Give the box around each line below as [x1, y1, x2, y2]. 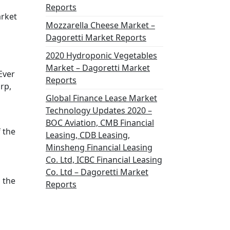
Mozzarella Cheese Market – [46, 20, 155, 31]
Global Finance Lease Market [46, 92, 157, 104]
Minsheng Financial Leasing [46, 142, 152, 153]
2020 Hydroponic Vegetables [46, 50, 157, 61]
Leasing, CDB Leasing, [46, 129, 130, 141]
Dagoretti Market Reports [46, 32, 146, 43]
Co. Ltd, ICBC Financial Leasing [46, 154, 162, 165]
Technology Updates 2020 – [46, 105, 152, 116]
